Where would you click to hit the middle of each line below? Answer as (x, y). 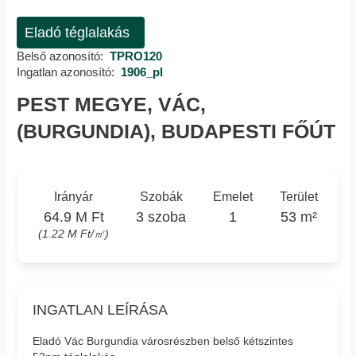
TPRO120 (135, 56)
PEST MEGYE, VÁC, (111, 104)
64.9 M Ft (74, 217)
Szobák (161, 196)
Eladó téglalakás (77, 32)
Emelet (232, 196)
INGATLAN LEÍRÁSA (101, 310)
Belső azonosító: (60, 56)
